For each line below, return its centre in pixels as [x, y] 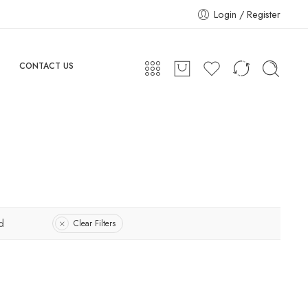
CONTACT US [46, 66]
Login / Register [247, 14]
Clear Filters [95, 223]
